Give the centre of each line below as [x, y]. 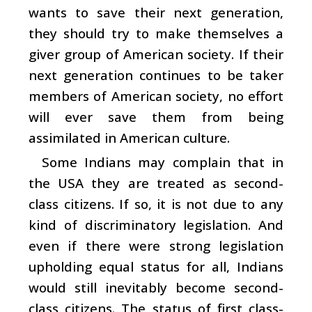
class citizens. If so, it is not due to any [156, 203]
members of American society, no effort [156, 95]
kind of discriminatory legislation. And [156, 224]
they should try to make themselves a [156, 33]
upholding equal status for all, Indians [156, 266]
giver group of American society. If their [156, 54]
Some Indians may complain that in [162, 162]
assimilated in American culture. [129, 137]
